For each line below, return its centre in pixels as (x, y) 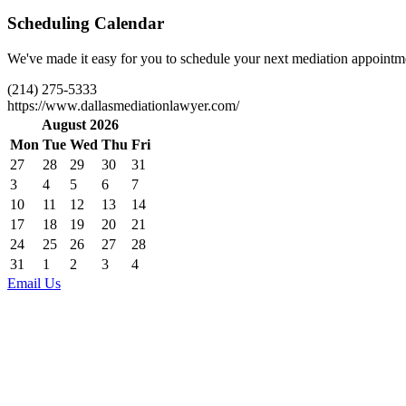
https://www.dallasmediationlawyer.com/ (123, 106)
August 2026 (80, 125)
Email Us (34, 284)
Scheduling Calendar (86, 24)
